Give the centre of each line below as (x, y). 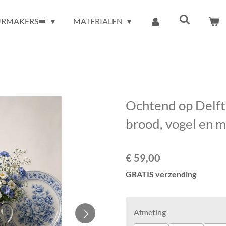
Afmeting (150, 212)
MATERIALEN (98, 21)
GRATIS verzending (161, 174)
